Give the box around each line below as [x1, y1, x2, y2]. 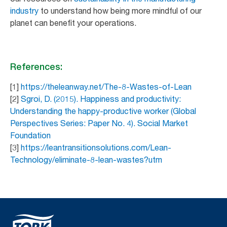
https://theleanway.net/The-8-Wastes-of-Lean [21, 81, 192, 92]
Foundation [10, 130, 51, 140]
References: [10, 61, 62, 72]
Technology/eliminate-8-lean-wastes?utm [10, 154, 162, 165]
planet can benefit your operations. [10, 17, 136, 28]
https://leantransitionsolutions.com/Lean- [21, 142, 171, 153]
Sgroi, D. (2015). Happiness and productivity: [21, 93, 181, 104]
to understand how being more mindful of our [39, 5, 202, 16]
